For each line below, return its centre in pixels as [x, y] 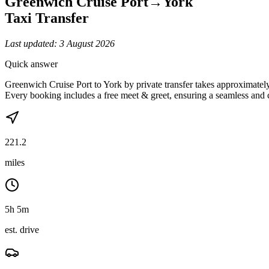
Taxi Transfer [47, 18]
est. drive [22, 229]
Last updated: [32, 43]
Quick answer [31, 64]
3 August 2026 [87, 43]
